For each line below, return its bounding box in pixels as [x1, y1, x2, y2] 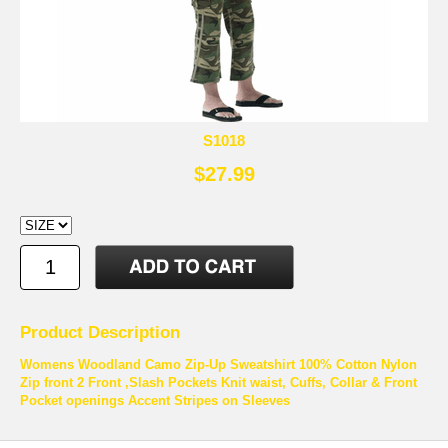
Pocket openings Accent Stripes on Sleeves [20, 392, 290, 408]
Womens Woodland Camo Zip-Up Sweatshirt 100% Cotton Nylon [20, 356, 417, 372]
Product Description [20, 322, 180, 342]
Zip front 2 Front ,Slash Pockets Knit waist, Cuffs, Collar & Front [20, 374, 417, 390]
